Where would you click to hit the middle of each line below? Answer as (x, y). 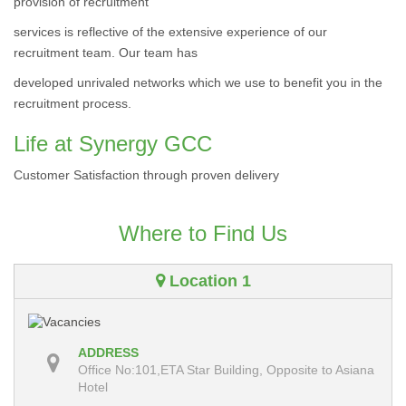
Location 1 (208, 281)
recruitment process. (72, 103)
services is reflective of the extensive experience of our (170, 32)
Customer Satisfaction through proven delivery (146, 175)
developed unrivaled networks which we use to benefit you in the (198, 82)
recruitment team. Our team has (106, 53)
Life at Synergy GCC (113, 144)
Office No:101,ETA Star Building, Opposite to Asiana (226, 369)
